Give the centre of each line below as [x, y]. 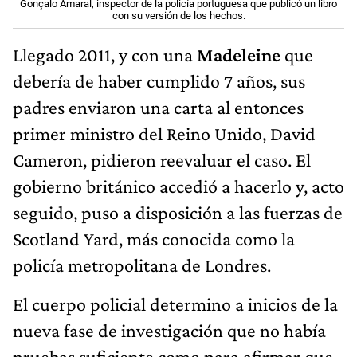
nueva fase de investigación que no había [169, 331]
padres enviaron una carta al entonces [158, 108]
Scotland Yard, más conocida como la [154, 239]
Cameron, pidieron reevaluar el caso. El [162, 160]
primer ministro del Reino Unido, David [164, 134]
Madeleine [239, 55]
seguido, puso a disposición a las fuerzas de [178, 213]
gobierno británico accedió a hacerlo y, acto [178, 186]
